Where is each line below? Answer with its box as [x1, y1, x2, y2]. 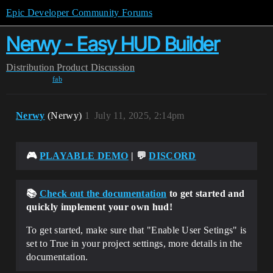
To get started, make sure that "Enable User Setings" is [26, 225, 247, 235]
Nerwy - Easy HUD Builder [6, 32, 219, 56]
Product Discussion [57, 62, 135, 73]
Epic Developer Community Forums [6, 7, 152, 18]
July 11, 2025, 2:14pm [94, 110, 185, 121]
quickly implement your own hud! [26, 202, 172, 212]
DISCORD [149, 151, 196, 161]
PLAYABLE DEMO [39, 151, 129, 161]
